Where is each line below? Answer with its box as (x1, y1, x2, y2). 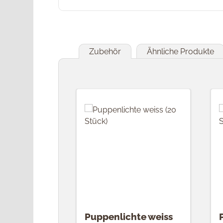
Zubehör (89, 46, 121, 56)
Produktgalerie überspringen (73, 89, 179, 99)
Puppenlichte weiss (85, 211, 173, 222)
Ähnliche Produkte (147, 46, 215, 56)
